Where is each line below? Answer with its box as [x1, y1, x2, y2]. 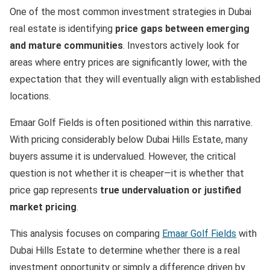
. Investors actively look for [123, 40, 239, 51]
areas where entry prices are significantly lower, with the [10, 57, 247, 68]
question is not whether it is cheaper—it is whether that [10, 168, 244, 179]
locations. [10, 90, 51, 102]
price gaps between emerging [115, 23, 250, 34]
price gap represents [10, 184, 100, 196]
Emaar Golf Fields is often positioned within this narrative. [10, 117, 253, 128]
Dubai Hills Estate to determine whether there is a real [10, 245, 240, 256]
